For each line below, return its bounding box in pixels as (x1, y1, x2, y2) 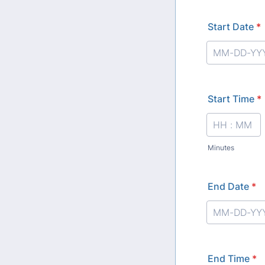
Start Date (208, 21, 254, 33)
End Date (208, 180, 249, 192)
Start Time (208, 93, 254, 105)
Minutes (208, 143, 234, 152)
